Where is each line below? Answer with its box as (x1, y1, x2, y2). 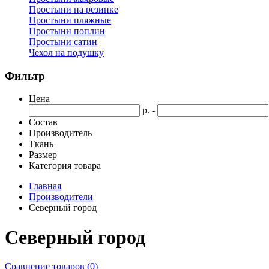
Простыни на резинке (29, 4, 118, 14)
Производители (29, 192, 93, 202)
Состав (29, 117, 58, 128)
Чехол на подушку (29, 47, 104, 58)
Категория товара (29, 160, 101, 171)
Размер (29, 150, 57, 160)
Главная (29, 181, 61, 192)
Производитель (29, 128, 92, 139)
